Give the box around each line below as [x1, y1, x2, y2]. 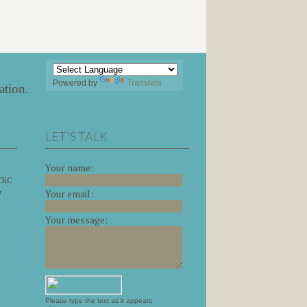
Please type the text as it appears [45, 296, 152, 304]
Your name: [45, 160, 93, 174]
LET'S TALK [45, 128, 108, 144]
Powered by [53, 77, 99, 88]
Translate [127, 77, 162, 88]
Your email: [45, 186, 93, 200]
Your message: [45, 212, 108, 226]
